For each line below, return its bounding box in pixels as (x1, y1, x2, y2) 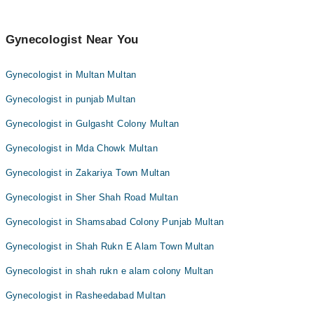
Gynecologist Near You (5, 33, 139, 46)
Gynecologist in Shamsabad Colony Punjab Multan (5, 217, 224, 227)
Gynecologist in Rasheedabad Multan (5, 290, 166, 301)
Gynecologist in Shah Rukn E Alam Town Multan (5, 241, 214, 252)
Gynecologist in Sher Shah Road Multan (5, 192, 178, 203)
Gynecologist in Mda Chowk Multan (5, 143, 158, 153)
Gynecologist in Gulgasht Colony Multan (5, 118, 179, 129)
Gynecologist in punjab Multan (5, 94, 136, 104)
